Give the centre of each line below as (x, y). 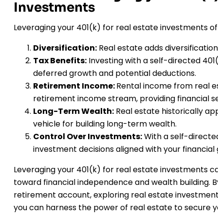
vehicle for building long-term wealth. (105, 124)
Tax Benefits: (60, 61)
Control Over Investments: (88, 137)
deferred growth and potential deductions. (115, 73)
